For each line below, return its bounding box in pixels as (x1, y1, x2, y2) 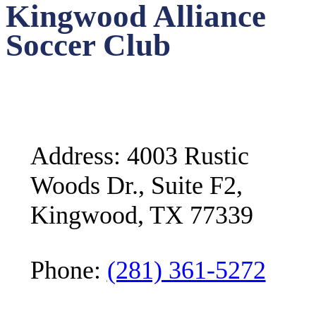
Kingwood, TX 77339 (30, 201, 253, 230)
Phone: (30, 256, 107, 285)
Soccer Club (6, 27, 171, 63)
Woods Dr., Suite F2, (30, 171, 243, 200)
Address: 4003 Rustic (30, 142, 249, 171)
